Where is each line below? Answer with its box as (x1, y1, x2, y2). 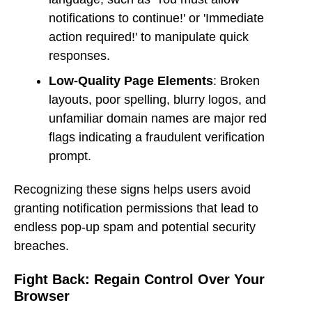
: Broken (213, 73, 260, 88)
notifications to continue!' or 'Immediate (49, 10, 264, 25)
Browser (14, 288, 70, 304)
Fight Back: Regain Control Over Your (14, 271, 265, 287)
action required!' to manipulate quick (49, 29, 249, 44)
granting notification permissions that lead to (14, 201, 258, 216)
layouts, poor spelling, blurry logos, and (49, 92, 266, 107)
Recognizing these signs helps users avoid (14, 182, 251, 197)
